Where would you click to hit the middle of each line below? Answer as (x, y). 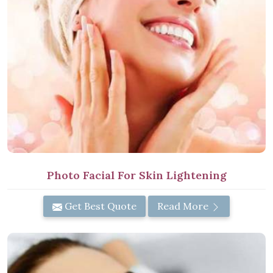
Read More (184, 206)
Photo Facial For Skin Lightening (136, 175)
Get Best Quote (99, 206)
